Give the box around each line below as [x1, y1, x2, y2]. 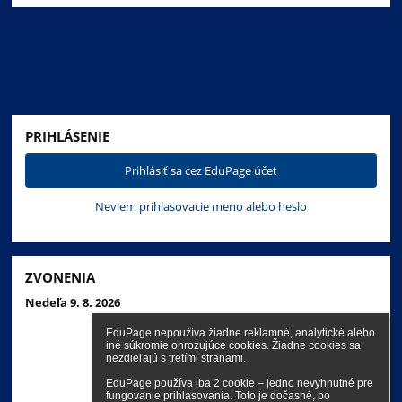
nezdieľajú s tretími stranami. [106, 352, 246, 364]
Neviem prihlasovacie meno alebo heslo [95, 197, 307, 214]
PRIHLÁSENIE [25, 127, 110, 145]
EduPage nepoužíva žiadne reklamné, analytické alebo [106, 327, 375, 339]
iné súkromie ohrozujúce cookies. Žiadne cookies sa [106, 339, 361, 352]
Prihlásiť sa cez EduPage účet [125, 162, 277, 179]
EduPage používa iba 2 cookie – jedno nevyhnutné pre [106, 377, 373, 389]
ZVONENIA [25, 267, 96, 286]
